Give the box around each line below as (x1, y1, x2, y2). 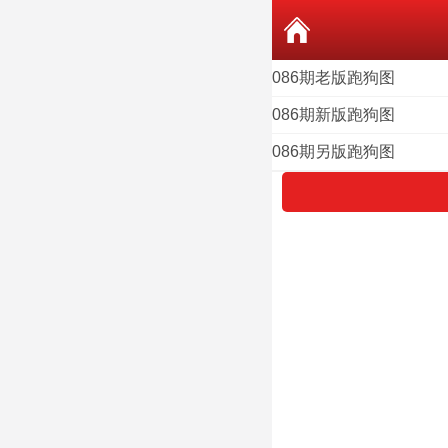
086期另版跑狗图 (272, 143, 395, 160)
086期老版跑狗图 (272, 69, 395, 86)
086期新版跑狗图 (272, 106, 395, 123)
